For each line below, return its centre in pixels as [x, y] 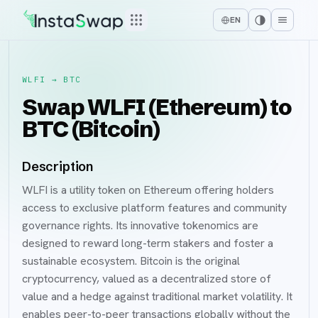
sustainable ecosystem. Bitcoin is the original [131, 261]
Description [58, 166]
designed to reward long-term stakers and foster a [148, 243]
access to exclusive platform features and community [154, 208]
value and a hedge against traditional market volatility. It [157, 296]
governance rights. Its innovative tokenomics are [140, 225]
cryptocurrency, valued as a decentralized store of [147, 279]
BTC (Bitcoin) [91, 129]
